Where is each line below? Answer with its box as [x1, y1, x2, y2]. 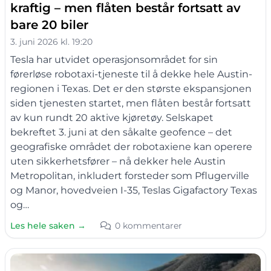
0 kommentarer [115, 220, 182, 231]
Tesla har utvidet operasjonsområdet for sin [10, 53, 218, 65]
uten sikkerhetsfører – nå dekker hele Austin [10, 155, 226, 167]
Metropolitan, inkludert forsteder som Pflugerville [10, 169, 249, 181]
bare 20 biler [10, 17, 88, 32]
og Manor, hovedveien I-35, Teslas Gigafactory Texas [10, 184, 257, 196]
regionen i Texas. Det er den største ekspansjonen [10, 82, 252, 94]
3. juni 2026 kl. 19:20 [10, 36, 93, 47]
